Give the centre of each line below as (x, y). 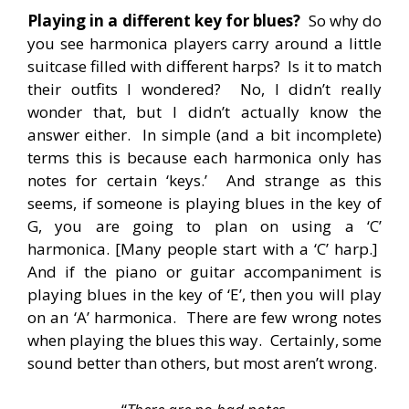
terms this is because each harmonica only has (204, 158)
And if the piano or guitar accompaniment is (204, 272)
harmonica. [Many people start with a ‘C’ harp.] (204, 249)
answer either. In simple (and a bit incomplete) (204, 135)
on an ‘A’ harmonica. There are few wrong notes (204, 318)
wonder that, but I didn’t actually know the (204, 112)
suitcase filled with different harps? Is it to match (204, 67)
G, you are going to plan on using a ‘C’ (204, 226)
